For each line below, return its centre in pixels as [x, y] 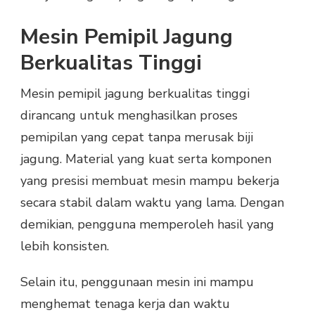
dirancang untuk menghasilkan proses [129, 115]
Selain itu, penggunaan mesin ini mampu [137, 282]
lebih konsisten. [65, 246]
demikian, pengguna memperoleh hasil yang [147, 224]
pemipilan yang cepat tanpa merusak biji [137, 137]
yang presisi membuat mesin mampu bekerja [150, 180]
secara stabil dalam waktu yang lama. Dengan [152, 202]
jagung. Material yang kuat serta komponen [146, 159]
